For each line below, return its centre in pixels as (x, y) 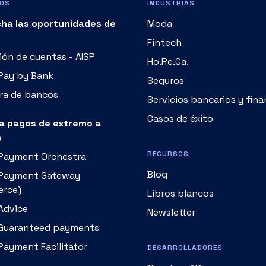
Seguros (166, 44)
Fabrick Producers (188, 251)
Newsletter (171, 176)
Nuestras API (175, 232)
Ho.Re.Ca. (168, 25)
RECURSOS (168, 117)
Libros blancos (180, 157)
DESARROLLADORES (185, 211)
